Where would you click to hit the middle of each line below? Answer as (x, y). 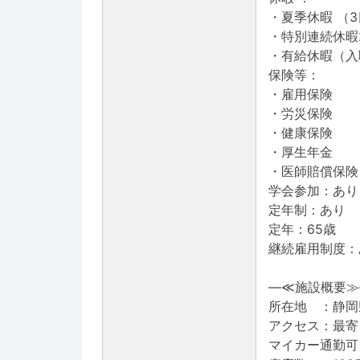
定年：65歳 (302, 229)
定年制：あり (307, 210)
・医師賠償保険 (313, 172)
